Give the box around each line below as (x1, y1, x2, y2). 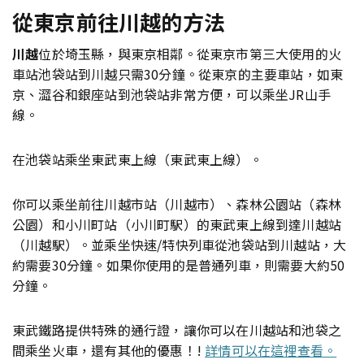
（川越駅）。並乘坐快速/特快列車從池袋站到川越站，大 (12, 235, 347, 255)
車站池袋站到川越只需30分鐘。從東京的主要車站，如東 (12, 64, 344, 84)
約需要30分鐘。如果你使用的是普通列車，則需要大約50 (12, 255, 345, 275)
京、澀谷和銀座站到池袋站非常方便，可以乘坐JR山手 (12, 84, 331, 105)
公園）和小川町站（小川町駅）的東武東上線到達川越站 (12, 214, 342, 235)
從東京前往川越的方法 (12, 6, 225, 37)
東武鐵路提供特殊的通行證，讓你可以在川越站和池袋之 (12, 320, 342, 340)
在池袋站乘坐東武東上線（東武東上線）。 (12, 149, 262, 170)
